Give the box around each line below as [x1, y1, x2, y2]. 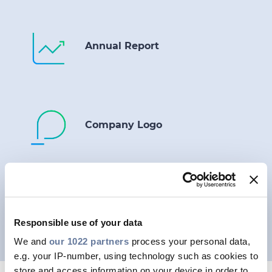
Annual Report [85, 40, 159, 52]
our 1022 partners [49, 236, 129, 246]
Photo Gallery [85, 198, 154, 209]
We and [14, 236, 49, 246]
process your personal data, [129, 236, 250, 246]
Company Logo [85, 119, 162, 131]
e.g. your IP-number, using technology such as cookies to [14, 251, 258, 261]
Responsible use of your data [14, 217, 142, 228]
